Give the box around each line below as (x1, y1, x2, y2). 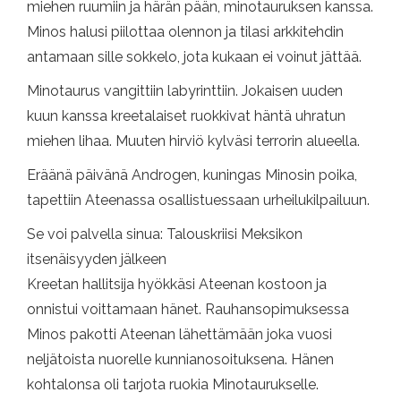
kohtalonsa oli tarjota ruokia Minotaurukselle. (27, 376, 319, 394)
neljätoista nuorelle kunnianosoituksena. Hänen (27, 351, 334, 369)
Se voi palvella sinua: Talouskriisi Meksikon (27, 226, 303, 243)
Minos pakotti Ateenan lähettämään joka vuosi (27, 326, 332, 344)
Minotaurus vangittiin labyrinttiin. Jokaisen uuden (27, 82, 343, 100)
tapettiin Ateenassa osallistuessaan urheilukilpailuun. (27, 192, 370, 209)
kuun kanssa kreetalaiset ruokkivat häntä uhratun (27, 107, 346, 125)
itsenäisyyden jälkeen (27, 251, 166, 269)
